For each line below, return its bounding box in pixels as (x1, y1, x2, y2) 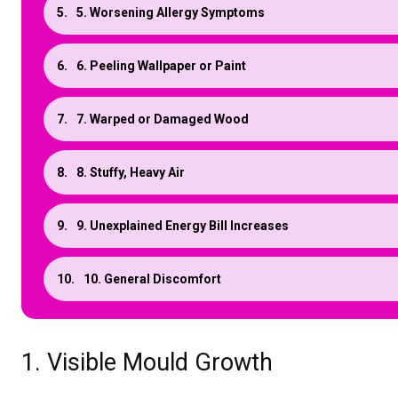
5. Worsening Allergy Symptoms (76, 5, 265, 20)
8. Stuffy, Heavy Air (76, 165, 185, 180)
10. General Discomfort (84, 272, 221, 287)
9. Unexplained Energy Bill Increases (76, 219, 289, 234)
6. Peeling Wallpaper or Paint (76, 59, 246, 74)
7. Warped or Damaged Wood (76, 112, 249, 127)
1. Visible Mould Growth (21, 348, 273, 378)
